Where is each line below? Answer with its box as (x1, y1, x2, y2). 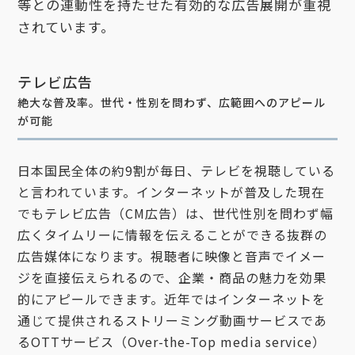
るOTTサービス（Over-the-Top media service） (17, 332, 326, 351)
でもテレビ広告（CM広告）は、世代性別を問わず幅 (17, 204, 334, 223)
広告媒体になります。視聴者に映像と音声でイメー (17, 246, 326, 265)
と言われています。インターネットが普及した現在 (17, 182, 326, 201)
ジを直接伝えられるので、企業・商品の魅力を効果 (17, 268, 327, 287)
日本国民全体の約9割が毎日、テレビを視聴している (17, 161, 336, 180)
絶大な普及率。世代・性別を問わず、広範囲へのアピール (17, 94, 326, 110)
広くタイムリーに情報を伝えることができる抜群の (17, 225, 328, 244)
